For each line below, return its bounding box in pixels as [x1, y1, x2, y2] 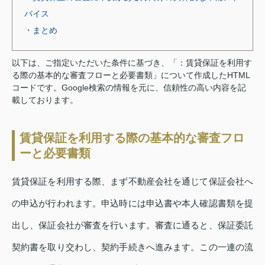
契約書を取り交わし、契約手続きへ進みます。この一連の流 [12, 241, 253, 252]
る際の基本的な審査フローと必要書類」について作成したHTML [12, 70, 250, 80]
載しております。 [12, 95, 78, 105]
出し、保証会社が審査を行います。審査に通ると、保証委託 [12, 219, 253, 230]
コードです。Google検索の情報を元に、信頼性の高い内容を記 [12, 82, 246, 92]
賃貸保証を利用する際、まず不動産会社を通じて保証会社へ [12, 176, 253, 186]
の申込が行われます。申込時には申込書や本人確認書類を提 [12, 198, 253, 208]
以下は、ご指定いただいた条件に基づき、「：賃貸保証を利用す [12, 57, 252, 67]
